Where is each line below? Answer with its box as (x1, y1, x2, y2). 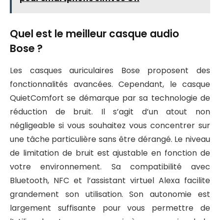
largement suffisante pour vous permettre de (10, 202, 210, 214)
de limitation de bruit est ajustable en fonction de (10, 147, 210, 159)
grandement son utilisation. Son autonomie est (10, 188, 210, 200)
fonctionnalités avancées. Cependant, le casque (10, 78, 210, 90)
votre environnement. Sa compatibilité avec (10, 161, 210, 172)
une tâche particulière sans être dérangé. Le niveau (10, 133, 210, 145)
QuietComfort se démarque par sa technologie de (10, 92, 210, 104)
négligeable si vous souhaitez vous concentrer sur (10, 119, 210, 131)
